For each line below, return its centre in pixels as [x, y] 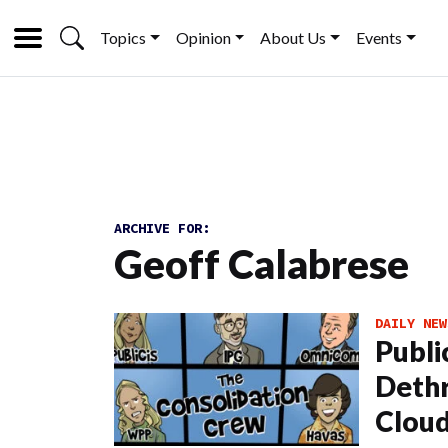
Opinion [203, 37]
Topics [123, 37]
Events [379, 37]
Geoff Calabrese [261, 264]
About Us [293, 37]
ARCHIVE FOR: [162, 228]
